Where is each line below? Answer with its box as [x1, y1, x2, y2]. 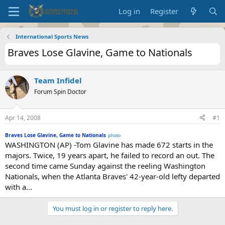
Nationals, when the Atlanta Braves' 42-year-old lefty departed [5, 171, 220, 181]
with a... [5, 181, 32, 192]
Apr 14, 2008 [5, 113, 41, 122]
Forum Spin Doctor [34, 87, 86, 96]
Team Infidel [34, 75, 82, 85]
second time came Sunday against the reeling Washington [5, 160, 205, 171]
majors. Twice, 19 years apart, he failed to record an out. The [5, 150, 214, 160]
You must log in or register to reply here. [52, 203, 173, 213]
